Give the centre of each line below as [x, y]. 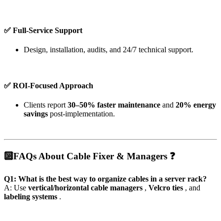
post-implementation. [82, 114]
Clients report [46, 105]
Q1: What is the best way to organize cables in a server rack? [105, 179]
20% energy [196, 105]
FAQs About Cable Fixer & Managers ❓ [94, 156]
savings [37, 114]
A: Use [16, 187]
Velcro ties [167, 187]
